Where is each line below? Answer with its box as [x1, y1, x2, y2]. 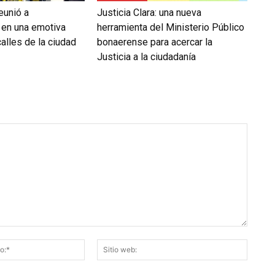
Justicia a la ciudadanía [96, 50, 196, 63]
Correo [83, 239, 111, 250]
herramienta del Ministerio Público [96, 21, 244, 33]
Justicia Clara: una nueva [96, 6, 201, 18]
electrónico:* [83, 252, 135, 263]
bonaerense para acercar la [96, 36, 212, 48]
